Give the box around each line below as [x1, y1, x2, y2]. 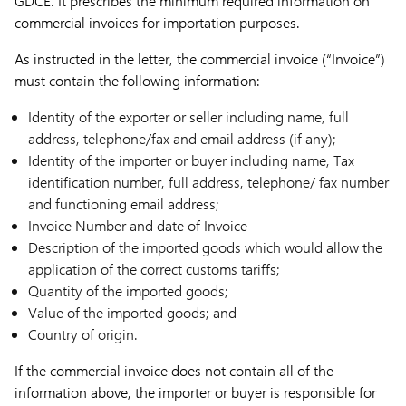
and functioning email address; [28, 194, 219, 213]
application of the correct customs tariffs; [28, 259, 280, 278]
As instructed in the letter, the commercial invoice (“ [14, 49, 332, 68]
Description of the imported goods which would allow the [28, 237, 382, 256]
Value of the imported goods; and [28, 303, 237, 322]
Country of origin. [28, 324, 138, 343]
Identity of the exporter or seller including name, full [28, 107, 349, 126]
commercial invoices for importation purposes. [14, 13, 300, 32]
